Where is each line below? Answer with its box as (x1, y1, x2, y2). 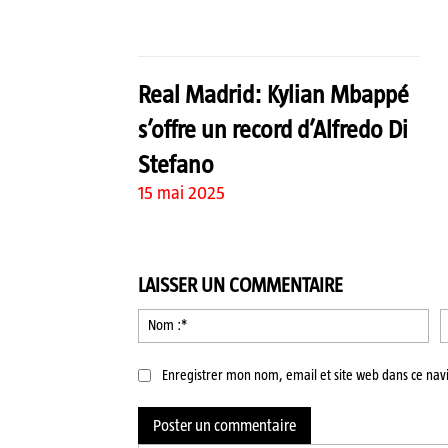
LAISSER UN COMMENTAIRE (138, 273, 343, 296)
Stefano (138, 149, 214, 178)
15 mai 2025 (138, 182, 225, 203)
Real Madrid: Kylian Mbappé (138, 79, 409, 108)
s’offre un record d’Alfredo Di (138, 114, 408, 143)
